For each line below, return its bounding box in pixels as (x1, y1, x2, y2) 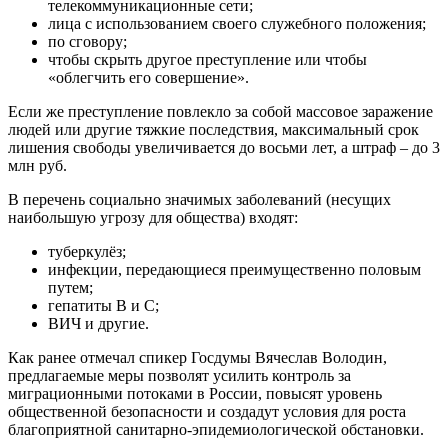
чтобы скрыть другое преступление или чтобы (48, 50, 367, 68)
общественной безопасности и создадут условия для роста (8, 402, 406, 420)
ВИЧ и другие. (48, 314, 149, 332)
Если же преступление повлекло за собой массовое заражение (8, 102, 433, 120)
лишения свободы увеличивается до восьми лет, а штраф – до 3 (8, 138, 440, 156)
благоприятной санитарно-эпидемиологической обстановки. (8, 420, 424, 438)
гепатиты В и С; (48, 296, 159, 314)
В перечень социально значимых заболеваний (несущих (8, 190, 391, 208)
